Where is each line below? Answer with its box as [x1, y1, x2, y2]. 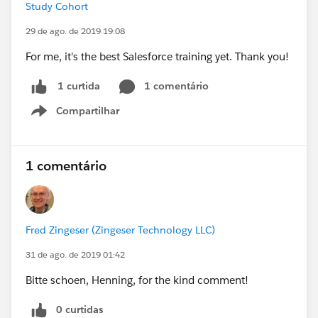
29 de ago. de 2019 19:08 [26, 25, 125, 37]
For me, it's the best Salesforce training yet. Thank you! [26, 50, 289, 63]
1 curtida [57, 79, 100, 93]
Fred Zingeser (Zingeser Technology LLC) [26, 223, 215, 236]
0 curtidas [56, 302, 103, 316]
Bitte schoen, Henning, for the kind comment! [26, 273, 248, 287]
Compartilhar [56, 104, 119, 117]
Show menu [62, 111, 120, 125]
